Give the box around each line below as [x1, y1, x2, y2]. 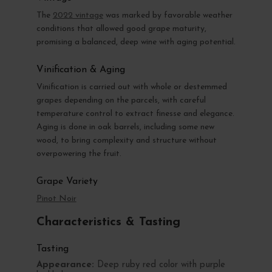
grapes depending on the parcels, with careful [36, 95, 206, 105]
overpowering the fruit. [36, 149, 121, 158]
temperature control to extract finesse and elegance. [36, 109, 234, 118]
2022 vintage [52, 10, 103, 20]
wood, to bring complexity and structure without [36, 135, 217, 145]
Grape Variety [36, 176, 98, 186]
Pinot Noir [36, 194, 76, 203]
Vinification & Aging [36, 64, 125, 75]
